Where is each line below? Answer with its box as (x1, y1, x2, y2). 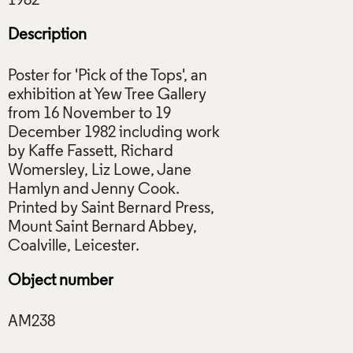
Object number (8, 273, 113, 289)
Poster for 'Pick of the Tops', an (8, 68, 207, 84)
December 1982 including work (8, 124, 220, 141)
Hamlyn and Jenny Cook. (8, 181, 180, 198)
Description (8, 27, 87, 43)
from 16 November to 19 (8, 106, 171, 122)
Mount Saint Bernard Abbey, (8, 219, 197, 236)
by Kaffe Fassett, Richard (8, 143, 173, 160)
